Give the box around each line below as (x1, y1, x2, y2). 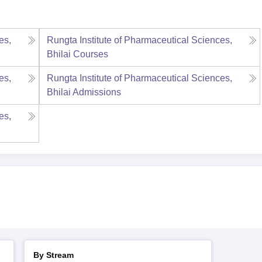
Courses (73, 49, 108, 59)
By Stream (33, 250, 74, 260)
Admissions (72, 87, 121, 97)
